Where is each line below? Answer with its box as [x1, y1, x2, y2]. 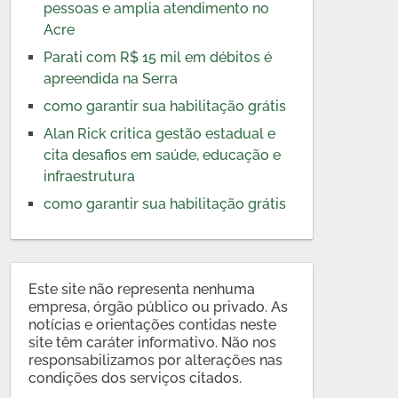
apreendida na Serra [44, 70, 179, 87]
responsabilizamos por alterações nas [28, 352, 283, 369]
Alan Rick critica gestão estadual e [44, 125, 276, 142]
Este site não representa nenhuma [28, 281, 256, 298]
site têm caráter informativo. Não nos [28, 334, 277, 351]
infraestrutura [44, 168, 136, 185]
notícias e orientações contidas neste [28, 316, 277, 333]
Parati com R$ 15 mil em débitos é [44, 49, 273, 66]
